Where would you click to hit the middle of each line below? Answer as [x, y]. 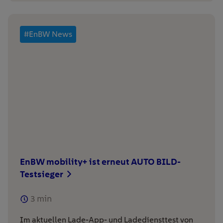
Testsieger [42, 174]
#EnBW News [48, 34]
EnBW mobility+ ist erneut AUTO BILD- [100, 161]
